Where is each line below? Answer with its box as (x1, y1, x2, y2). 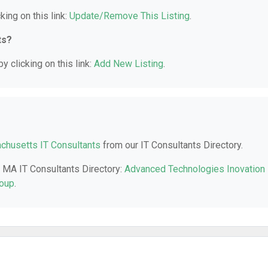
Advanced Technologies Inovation (124, 163, 265, 175)
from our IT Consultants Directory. (100, 139, 243, 151)
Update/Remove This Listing (69, 10, 190, 22)
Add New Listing (94, 58, 163, 69)
